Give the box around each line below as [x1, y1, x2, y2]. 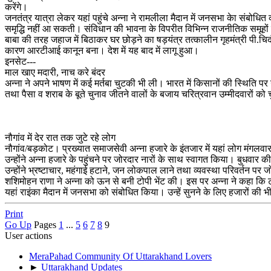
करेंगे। [5, 1, 28, 12]
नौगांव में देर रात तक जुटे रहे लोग [5, 132, 116, 143]
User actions [5, 230, 52, 241]
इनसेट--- [5, 56, 36, 67]
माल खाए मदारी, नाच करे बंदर [5, 67, 105, 77]
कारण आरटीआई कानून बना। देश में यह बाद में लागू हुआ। [5, 45, 199, 56]
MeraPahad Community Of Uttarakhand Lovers [29, 250, 212, 261]
